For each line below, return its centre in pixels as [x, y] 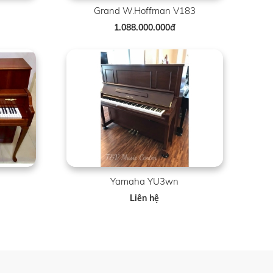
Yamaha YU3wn [145, 182]
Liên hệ [145, 198]
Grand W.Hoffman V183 [144, 11]
